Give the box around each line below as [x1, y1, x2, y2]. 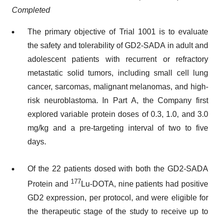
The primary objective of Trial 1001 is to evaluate [27, 27, 208, 36]
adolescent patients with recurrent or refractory [27, 55, 208, 64]
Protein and [27, 180, 71, 189]
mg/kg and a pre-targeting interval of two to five [27, 124, 208, 133]
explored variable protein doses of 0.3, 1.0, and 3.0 [27, 110, 208, 119]
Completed [12, 6, 50, 15]
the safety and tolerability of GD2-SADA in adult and [27, 41, 208, 50]
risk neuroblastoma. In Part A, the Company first [27, 96, 208, 105]
